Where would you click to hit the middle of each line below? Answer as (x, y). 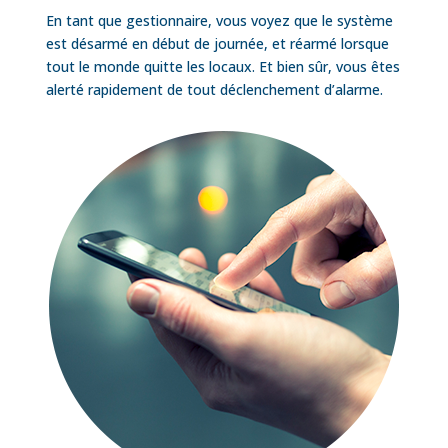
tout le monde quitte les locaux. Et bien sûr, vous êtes (222, 66)
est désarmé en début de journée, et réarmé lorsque (217, 43)
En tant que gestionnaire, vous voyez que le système (219, 20)
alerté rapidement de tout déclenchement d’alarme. (214, 89)
